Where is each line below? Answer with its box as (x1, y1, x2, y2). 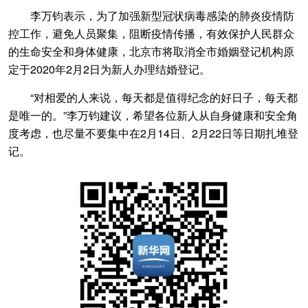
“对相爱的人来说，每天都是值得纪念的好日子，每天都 (8, 89, 298, 105)
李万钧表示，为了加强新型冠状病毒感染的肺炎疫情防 (8, 8, 294, 23)
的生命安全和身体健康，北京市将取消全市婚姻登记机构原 (8, 43, 294, 59)
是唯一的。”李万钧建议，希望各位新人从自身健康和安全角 (8, 107, 298, 123)
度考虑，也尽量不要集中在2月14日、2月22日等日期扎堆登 (8, 125, 298, 141)
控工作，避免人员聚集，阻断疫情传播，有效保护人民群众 (8, 25, 294, 41)
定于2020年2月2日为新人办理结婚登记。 (8, 61, 210, 77)
